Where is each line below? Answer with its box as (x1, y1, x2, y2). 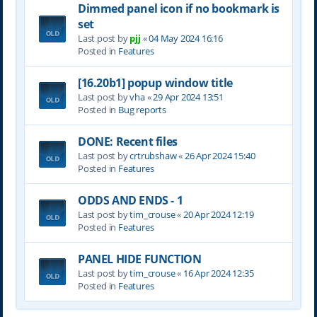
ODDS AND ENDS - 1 (77, 192, 183, 208)
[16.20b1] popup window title (77, 74, 233, 91)
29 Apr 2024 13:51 (153, 90, 224, 103)
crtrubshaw (129, 149, 177, 162)
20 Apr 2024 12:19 (183, 207, 254, 221)
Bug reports (117, 103, 166, 116)
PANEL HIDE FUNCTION (77, 250, 202, 267)
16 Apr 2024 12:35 (183, 266, 254, 279)
